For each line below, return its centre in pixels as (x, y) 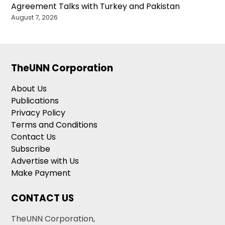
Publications (35, 101)
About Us (29, 89)
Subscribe (31, 149)
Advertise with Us (45, 161)
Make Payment (41, 173)
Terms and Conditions (54, 125)
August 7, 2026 (35, 18)
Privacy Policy (38, 113)
